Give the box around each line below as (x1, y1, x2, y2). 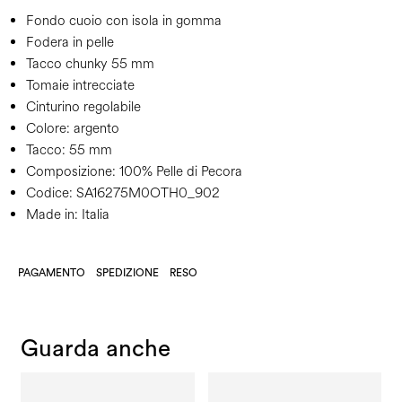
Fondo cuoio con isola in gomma (26, 12, 222, 31)
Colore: (26, 119, 70, 139)
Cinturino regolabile (26, 98, 141, 118)
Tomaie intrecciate (26, 76, 135, 96)
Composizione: (26, 162, 116, 182)
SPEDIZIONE (96, 267, 159, 279)
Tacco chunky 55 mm (26, 55, 154, 74)
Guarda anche (21, 337, 170, 362)
